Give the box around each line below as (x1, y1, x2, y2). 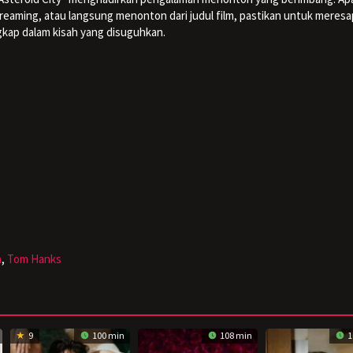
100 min (91, 329, 124, 341)
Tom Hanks (7, 251, 61, 266)
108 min (218, 329, 252, 341)
